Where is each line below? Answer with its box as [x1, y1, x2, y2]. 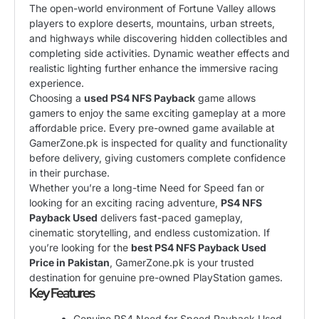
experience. [29, 76, 84, 89]
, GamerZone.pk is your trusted [110, 256, 254, 268]
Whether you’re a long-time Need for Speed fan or [29, 181, 264, 194]
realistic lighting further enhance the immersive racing [29, 61, 278, 74]
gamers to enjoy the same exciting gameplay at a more [29, 106, 286, 119]
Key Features [29, 283, 94, 302]
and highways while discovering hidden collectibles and [29, 31, 288, 44]
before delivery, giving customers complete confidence [29, 151, 286, 164]
